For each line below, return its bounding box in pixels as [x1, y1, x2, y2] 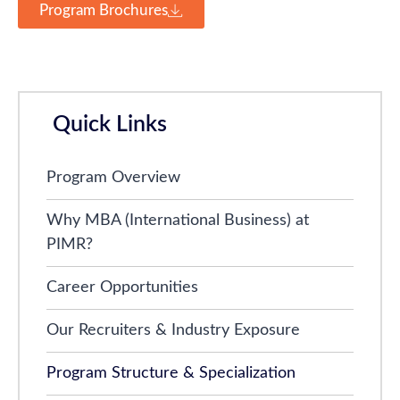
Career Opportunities [46, 279, 198, 296]
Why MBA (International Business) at [46, 212, 309, 229]
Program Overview [46, 170, 180, 186]
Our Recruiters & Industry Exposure [46, 322, 300, 338]
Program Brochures [39, 3, 168, 18]
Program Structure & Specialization [46, 365, 296, 381]
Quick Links [53, 113, 167, 136]
